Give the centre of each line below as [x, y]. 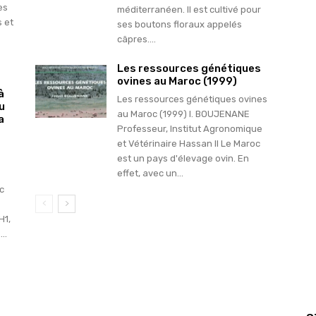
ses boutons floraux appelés [179, 24]
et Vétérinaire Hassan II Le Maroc [188, 143]
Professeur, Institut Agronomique [189, 128]
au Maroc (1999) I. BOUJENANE [183, 114]
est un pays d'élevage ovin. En [183, 158]
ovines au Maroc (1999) [177, 81]
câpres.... [136, 39]
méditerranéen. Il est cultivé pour [189, 9]
